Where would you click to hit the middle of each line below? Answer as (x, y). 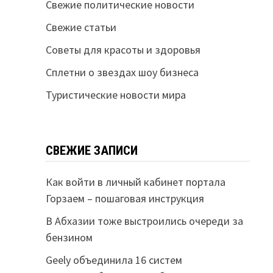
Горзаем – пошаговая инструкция (125, 198)
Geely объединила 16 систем (114, 260)
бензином (69, 237)
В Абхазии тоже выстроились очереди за (144, 221)
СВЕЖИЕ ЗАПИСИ (91, 151)
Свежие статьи (81, 27)
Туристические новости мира (115, 95)
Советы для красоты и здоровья (123, 50)
